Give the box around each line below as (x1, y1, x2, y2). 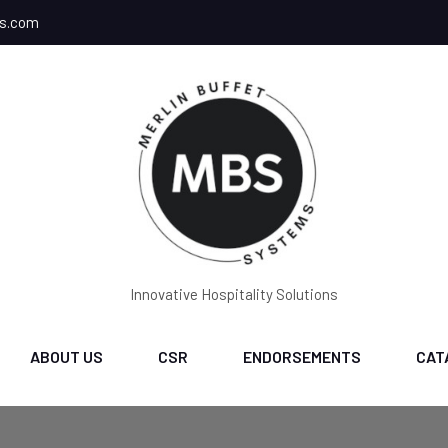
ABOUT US (29, 347, 103, 366)
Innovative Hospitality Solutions (130, 285, 338, 303)
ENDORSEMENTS (242, 347, 361, 366)
